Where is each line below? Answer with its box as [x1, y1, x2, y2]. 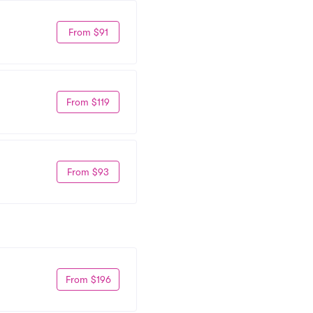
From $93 [67, 166, 109, 177]
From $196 [65, 273, 111, 285]
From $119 [66, 96, 110, 108]
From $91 [68, 26, 108, 38]
